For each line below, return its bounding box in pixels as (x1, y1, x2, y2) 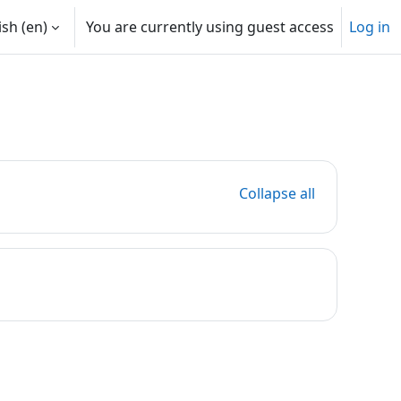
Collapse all (239, 183, 315, 203)
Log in (349, 17, 390, 37)
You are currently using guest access (86, 17, 334, 37)
